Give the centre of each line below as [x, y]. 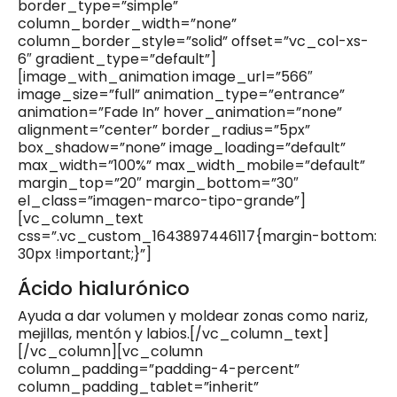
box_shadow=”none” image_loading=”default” [182, 148]
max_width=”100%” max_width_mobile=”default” [191, 166]
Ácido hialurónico [104, 289]
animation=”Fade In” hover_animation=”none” [180, 113]
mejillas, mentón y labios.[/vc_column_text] [173, 334]
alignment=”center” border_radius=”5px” [164, 130]
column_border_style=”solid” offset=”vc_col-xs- [193, 42]
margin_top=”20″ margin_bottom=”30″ [158, 183]
